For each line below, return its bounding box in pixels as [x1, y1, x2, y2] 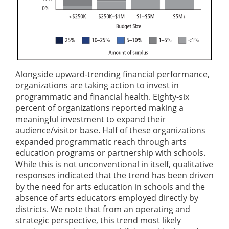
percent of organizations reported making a [15, 102, 184, 113]
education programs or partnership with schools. [15, 147, 205, 158]
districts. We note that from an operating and [15, 203, 190, 215]
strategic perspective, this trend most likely [15, 214, 181, 226]
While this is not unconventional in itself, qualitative [15, 158, 213, 170]
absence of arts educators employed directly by [15, 192, 198, 203]
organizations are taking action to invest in [15, 79, 179, 91]
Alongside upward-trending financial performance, [15, 68, 210, 80]
